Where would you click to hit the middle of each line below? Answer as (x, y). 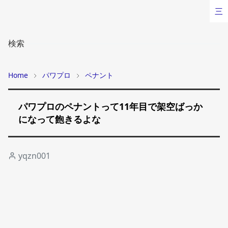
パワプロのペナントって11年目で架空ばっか (110, 106)
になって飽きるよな (60, 119)
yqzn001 (34, 156)
